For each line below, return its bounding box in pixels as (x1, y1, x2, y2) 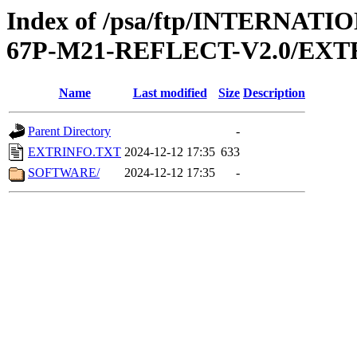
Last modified (132, 86, 207, 100)
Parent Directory (28, 124, 111, 139)
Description (243, 86, 305, 100)
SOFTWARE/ (28, 166, 100, 180)
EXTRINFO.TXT (28, 145, 121, 159)
